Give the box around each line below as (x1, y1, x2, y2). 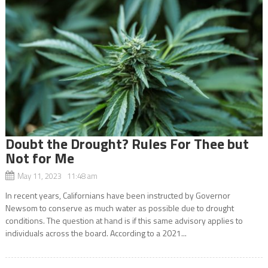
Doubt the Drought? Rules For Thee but (5, 132, 249, 154)
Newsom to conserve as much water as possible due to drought (5, 201, 234, 214)
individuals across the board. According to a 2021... (5, 226, 187, 239)
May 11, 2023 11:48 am (17, 169, 98, 182)
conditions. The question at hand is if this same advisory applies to (5, 214, 243, 227)
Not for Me (5, 147, 74, 169)
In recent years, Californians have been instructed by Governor (5, 188, 230, 202)
